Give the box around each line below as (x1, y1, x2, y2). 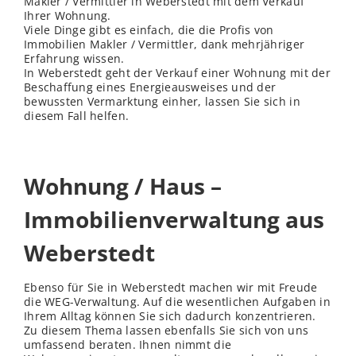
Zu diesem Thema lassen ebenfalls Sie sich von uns (24, 323, 309, 339)
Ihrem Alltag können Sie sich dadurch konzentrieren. (24, 308, 316, 324)
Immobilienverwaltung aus (24, 204, 324, 235)
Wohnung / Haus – (24, 171, 222, 202)
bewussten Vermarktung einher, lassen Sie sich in (24, 94, 300, 110)
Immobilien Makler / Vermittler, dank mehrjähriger (24, 37, 305, 52)
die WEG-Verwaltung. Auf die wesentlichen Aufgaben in (24, 294, 331, 310)
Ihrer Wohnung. (24, 8, 111, 24)
